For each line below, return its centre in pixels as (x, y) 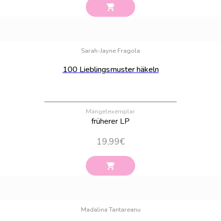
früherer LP (110, 122)
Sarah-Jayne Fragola (110, 51)
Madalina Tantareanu (110, 210)
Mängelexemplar (110, 112)
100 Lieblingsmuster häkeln (110, 70)
